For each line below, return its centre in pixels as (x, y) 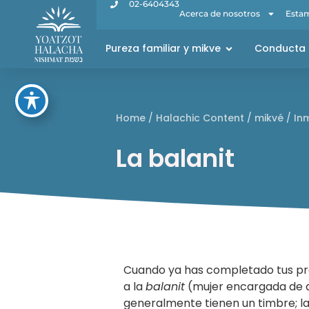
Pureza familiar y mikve (163, 48)
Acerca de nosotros (219, 13)
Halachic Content (200, 118)
